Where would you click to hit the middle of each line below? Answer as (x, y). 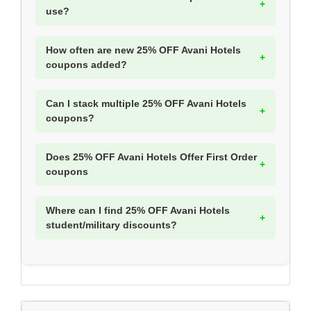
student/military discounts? (111, 225)
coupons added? (86, 65)
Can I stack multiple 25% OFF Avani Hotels (146, 104)
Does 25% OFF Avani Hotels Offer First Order (151, 157)
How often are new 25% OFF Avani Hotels (143, 50)
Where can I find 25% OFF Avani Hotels (138, 211)
